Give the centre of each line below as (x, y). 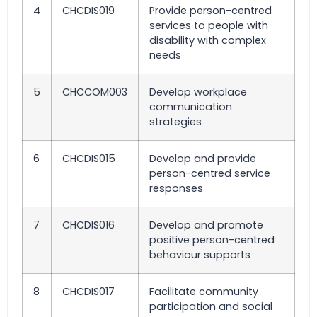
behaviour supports (200, 254)
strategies (175, 121)
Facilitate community (204, 291)
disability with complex (208, 40)
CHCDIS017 (88, 291)
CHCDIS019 (88, 10)
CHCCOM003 (95, 92)
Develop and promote (206, 225)
